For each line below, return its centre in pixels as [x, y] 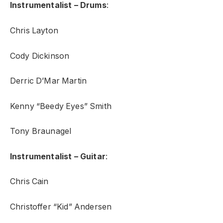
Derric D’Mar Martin [49, 81]
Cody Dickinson [40, 56]
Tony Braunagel [41, 131]
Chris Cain [29, 182]
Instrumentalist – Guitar [58, 156]
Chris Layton [34, 30]
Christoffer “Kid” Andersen [61, 207]
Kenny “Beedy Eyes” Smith [61, 106]
